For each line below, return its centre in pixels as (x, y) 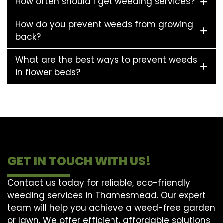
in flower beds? (48, 72)
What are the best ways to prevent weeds (106, 59)
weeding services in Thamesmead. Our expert (107, 195)
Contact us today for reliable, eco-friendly (99, 182)
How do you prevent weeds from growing (104, 24)
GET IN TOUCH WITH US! (79, 161)
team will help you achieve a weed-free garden (111, 207)
